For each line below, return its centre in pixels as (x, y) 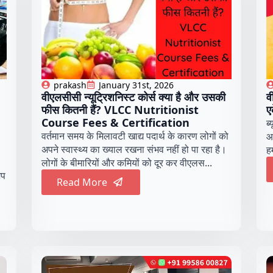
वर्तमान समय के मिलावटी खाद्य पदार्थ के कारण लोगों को (135, 136)
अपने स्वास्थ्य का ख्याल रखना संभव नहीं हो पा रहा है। (134, 149)
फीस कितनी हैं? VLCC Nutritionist (120, 109)
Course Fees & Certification (116, 122)
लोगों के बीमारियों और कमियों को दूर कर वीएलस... (127, 162)
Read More (82, 182)
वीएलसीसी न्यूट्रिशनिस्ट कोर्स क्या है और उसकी (134, 97)
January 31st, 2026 (136, 85)
